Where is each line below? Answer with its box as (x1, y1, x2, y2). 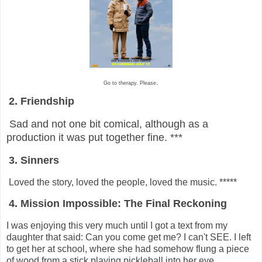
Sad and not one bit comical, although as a (6, 118, 208, 130)
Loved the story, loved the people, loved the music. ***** (6, 177, 237, 187)
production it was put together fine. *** (6, 131, 182, 143)
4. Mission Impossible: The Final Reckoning (9, 198, 227, 210)
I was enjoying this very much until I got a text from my (6, 220, 227, 231)
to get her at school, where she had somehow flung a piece (6, 244, 249, 254)
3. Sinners (9, 154, 59, 166)
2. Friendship (9, 95, 74, 108)
